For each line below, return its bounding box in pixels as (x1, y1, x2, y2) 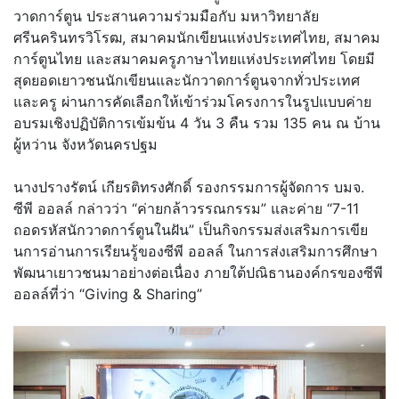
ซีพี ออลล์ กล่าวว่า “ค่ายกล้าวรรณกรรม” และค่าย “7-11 (13, 199, 359, 218)
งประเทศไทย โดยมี (256, 50, 375, 69)
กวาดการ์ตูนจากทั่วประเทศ (191, 71, 360, 90)
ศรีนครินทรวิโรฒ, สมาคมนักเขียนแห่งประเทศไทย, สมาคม (13, 28, 380, 47)
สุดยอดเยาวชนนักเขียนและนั (13, 71, 191, 90)
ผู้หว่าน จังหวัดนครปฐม (13, 135, 158, 154)
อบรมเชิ (13, 114, 63, 133)
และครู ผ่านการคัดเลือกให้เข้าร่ (13, 93, 209, 111)
